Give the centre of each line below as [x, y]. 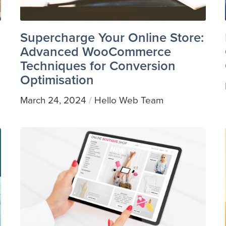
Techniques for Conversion [98, 65]
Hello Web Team [129, 100]
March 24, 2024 [53, 100]
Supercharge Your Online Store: [112, 37]
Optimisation [57, 79]
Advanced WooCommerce [95, 51]
